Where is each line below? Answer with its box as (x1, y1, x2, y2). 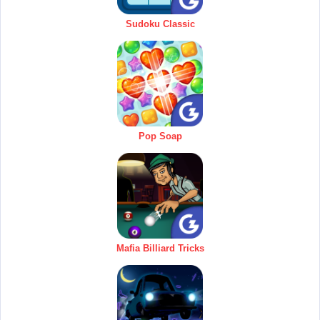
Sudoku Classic (125, 18, 195, 29)
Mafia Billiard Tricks (116, 242, 204, 254)
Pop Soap (138, 130, 182, 141)
